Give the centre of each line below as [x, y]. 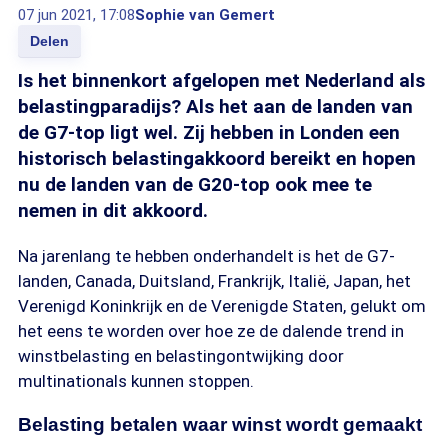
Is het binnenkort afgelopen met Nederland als [221, 80]
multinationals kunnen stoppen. [136, 381]
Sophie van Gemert [205, 15]
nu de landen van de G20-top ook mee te [195, 184]
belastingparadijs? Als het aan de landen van [215, 106]
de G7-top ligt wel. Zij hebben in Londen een [209, 132]
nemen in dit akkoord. [113, 210]
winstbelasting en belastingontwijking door [181, 356]
